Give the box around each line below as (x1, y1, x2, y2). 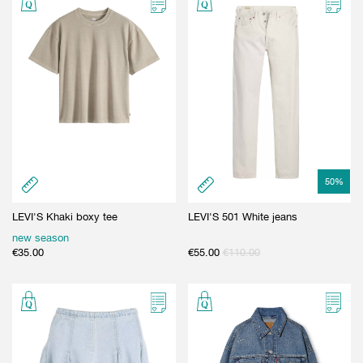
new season (12, 231, 69, 244)
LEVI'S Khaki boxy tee (12, 210, 117, 223)
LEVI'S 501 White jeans (187, 210, 297, 223)
